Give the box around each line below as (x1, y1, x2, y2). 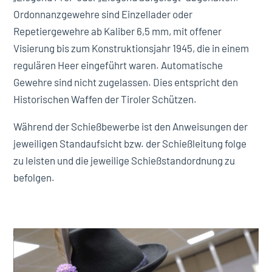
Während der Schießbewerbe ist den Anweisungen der (13, 120, 248, 132)
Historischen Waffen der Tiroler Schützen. (13, 93, 197, 105)
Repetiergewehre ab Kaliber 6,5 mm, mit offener (13, 25, 222, 37)
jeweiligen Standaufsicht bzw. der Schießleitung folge (13, 137, 247, 149)
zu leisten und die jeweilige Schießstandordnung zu (13, 154, 236, 166)
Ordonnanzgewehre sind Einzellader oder (13, 8, 193, 20)
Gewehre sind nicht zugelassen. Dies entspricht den (13, 76, 239, 88)
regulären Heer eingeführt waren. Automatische (13, 59, 223, 71)
